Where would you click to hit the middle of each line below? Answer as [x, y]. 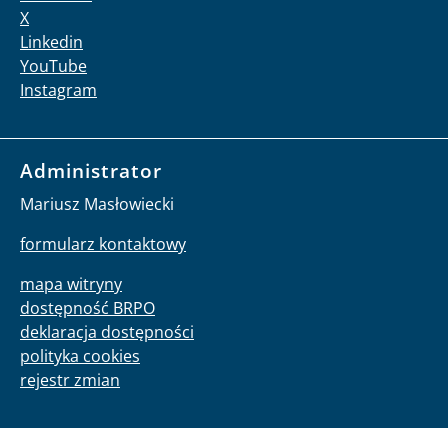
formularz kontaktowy [103, 244]
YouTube [53, 66]
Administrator [91, 171]
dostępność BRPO [87, 308]
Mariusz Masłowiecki [97, 204]
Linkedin [51, 42]
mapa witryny [71, 284]
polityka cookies [80, 356]
